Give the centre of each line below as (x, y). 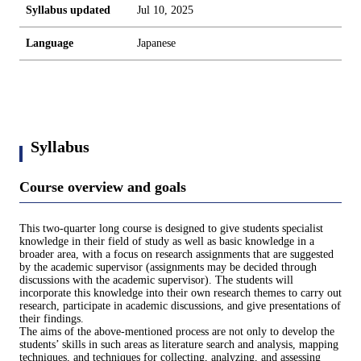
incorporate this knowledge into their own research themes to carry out (180, 293)
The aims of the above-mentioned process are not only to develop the (177, 332)
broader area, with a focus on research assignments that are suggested (176, 255)
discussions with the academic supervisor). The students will (156, 280)
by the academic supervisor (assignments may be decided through (168, 268)
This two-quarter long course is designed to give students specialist (171, 229)
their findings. (52, 319)
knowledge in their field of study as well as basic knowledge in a (167, 242)
